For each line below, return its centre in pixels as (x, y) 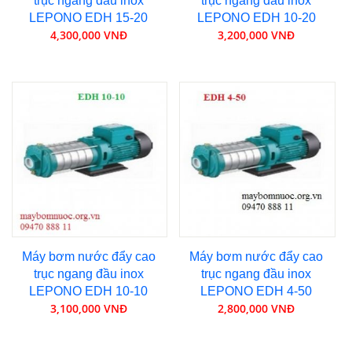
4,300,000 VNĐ (88, 35)
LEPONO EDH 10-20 (256, 17)
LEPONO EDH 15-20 (89, 17)
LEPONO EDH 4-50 (257, 291)
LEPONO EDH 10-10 (89, 291)
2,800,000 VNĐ (257, 309)
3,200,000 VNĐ (257, 35)
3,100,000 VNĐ (88, 309)
